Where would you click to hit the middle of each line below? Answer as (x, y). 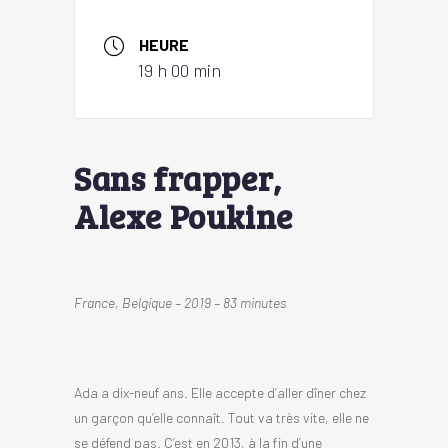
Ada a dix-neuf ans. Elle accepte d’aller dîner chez (220, 392)
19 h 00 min (179, 70)
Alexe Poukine (183, 215)
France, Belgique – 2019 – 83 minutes (180, 302)
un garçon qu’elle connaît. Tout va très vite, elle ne (221, 417)
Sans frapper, (178, 177)
